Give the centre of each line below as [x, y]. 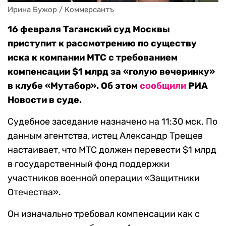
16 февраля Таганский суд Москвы [89, 30]
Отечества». [34, 192]
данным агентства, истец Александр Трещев [105, 136]
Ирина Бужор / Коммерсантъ [61, 10]
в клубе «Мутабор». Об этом [74, 86]
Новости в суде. [45, 100]
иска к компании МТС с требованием [93, 58]
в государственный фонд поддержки [89, 164]
